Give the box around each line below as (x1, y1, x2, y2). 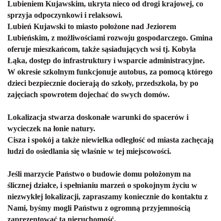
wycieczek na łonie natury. (7, 124, 95, 133)
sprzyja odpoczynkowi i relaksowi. (7, 11, 122, 20)
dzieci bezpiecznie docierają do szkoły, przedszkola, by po (7, 79, 198, 88)
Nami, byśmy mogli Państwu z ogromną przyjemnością (7, 204, 190, 213)
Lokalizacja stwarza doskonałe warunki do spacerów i (7, 113, 188, 122)
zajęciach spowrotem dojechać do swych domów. (7, 90, 170, 99)
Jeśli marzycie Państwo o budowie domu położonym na (7, 170, 191, 179)
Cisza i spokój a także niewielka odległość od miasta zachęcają (7, 136, 214, 145)
